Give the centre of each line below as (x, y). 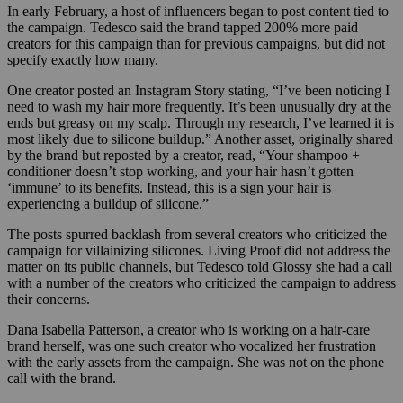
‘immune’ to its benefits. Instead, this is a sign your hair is (169, 187)
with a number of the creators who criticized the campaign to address (201, 282)
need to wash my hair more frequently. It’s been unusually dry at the (199, 106)
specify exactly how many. (83, 59)
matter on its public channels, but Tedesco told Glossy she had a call (200, 266)
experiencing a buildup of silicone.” (108, 203)
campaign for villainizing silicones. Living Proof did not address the (199, 250)
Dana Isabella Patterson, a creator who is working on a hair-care (188, 329)
